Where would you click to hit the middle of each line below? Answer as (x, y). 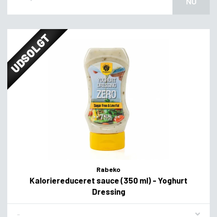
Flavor (27, 210)
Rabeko (108, 169)
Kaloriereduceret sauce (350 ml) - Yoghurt (108, 180)
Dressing (108, 191)
